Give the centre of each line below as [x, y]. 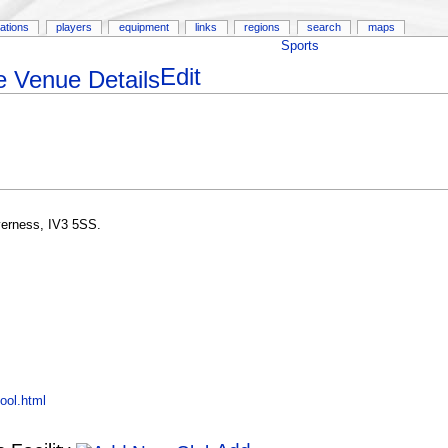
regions [262, 27]
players [73, 27]
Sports [299, 45]
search [323, 27]
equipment [143, 27]
